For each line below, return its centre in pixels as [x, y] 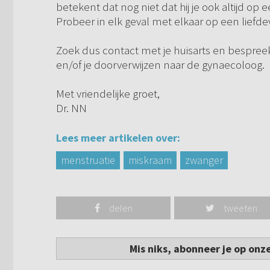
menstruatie [88, 160]
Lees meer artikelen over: [118, 138]
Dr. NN [71, 108]
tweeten [241, 208]
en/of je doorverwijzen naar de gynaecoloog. [160, 65]
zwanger [204, 160]
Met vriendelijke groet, [108, 94]
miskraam [150, 160]
